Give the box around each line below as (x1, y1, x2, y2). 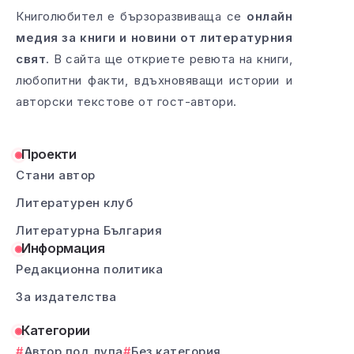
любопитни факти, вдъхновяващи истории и (16, 72, 292, 88)
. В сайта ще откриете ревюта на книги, (46, 51, 292, 66)
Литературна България (16, 222, 162, 238)
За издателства (16, 288, 116, 304)
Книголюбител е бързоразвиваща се (16, 8, 247, 24)
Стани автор (16, 167, 96, 183)
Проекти (21, 145, 77, 162)
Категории (21, 322, 91, 338)
